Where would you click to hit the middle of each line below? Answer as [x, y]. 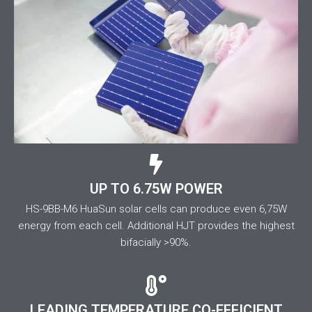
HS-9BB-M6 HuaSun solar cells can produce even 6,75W [156, 209]
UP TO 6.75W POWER [156, 188]
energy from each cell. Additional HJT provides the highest [156, 225]
